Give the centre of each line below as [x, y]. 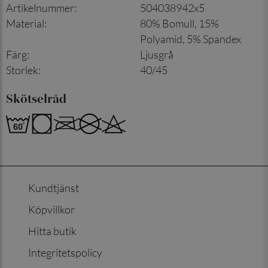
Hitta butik [53, 231]
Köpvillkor [52, 209]
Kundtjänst [54, 188]
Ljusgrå [157, 54]
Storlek [22, 70]
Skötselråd [36, 98]
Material [25, 23]
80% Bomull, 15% [179, 23]
